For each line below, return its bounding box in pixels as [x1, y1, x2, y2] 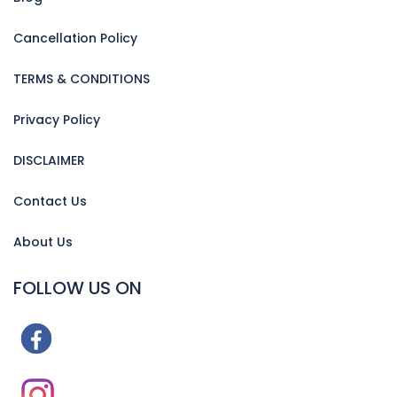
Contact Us [13, 192, 87, 211]
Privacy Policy [13, 111, 100, 129]
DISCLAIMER [13, 152, 85, 170]
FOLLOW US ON [13, 276, 142, 301]
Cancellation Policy [13, 29, 137, 48]
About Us [13, 233, 73, 252]
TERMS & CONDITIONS [13, 70, 150, 89]
